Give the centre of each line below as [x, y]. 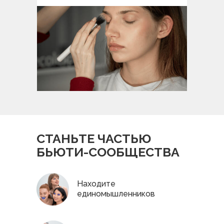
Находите [96, 184]
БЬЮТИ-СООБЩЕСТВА [108, 152]
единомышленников [116, 194]
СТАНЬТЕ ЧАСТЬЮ [94, 138]
